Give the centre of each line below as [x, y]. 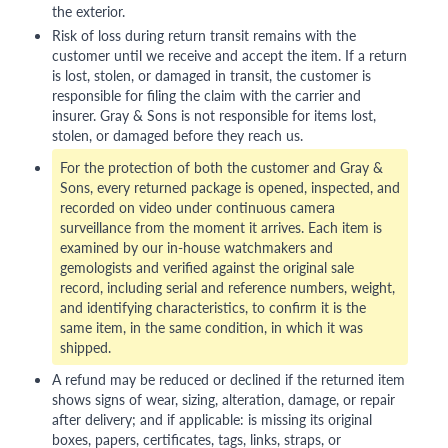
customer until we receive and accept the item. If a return [229, 55]
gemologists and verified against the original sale [207, 267]
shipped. [85, 347]
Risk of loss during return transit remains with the [204, 35]
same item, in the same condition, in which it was [211, 327]
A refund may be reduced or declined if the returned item [228, 379]
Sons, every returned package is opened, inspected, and [230, 187]
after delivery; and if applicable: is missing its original [212, 419]
